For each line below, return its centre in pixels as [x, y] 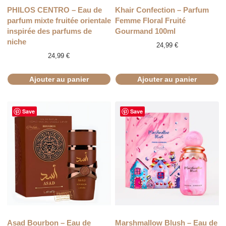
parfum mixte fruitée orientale [59, 21]
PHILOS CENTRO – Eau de [54, 10]
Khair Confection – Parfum [162, 10]
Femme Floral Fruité [150, 21]
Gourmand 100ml [145, 31]
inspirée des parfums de [49, 31]
